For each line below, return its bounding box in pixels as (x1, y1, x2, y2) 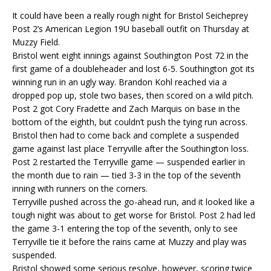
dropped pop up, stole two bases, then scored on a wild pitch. (12, 90, 253, 101)
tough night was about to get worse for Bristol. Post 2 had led (12, 209, 255, 221)
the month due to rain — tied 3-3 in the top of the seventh (12, 169, 241, 181)
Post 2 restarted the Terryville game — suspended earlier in (12, 156, 245, 168)
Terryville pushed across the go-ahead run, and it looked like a (12, 196, 255, 207)
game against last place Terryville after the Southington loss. (12, 143, 249, 154)
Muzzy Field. (12, 36, 60, 48)
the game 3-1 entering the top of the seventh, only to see (12, 223, 238, 234)
